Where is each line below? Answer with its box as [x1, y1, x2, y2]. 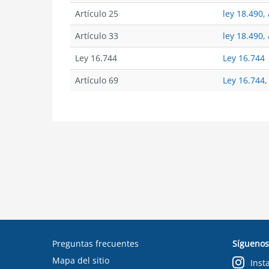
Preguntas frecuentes [52, 238, 139, 249]
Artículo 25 [75, 8, 118, 19]
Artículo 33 [75, 30, 118, 41]
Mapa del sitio [52, 254, 109, 266]
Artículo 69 [75, 74, 118, 86]
